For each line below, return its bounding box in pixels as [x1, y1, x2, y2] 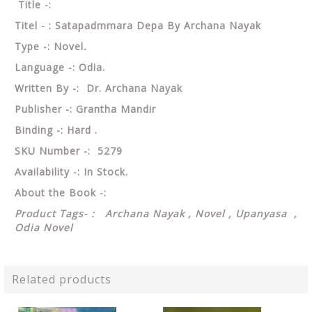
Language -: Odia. [15, 61, 105, 74]
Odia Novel [15, 221, 73, 234]
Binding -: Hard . [15, 123, 97, 136]
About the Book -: [15, 186, 110, 199]
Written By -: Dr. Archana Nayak [15, 81, 182, 95]
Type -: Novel [15, 40, 84, 53]
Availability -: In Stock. [15, 165, 128, 178]
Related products [12, 272, 111, 287]
